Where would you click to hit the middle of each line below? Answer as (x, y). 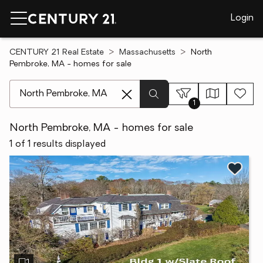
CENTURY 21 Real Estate (57, 53)
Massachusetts (147, 53)
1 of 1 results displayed (58, 144)
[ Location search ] (48, 86)
